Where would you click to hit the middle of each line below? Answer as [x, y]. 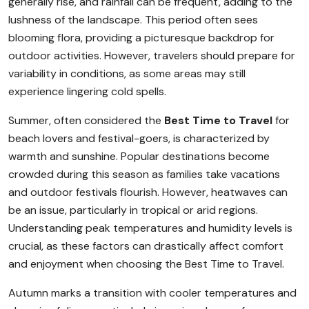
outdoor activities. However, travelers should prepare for [152, 56]
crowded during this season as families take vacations [144, 174]
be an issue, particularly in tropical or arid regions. [133, 210]
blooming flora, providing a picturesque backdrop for [141, 38]
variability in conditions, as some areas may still [127, 73]
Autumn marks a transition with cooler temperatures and [152, 293]
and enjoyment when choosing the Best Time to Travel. [146, 264]
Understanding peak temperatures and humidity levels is [150, 228]
